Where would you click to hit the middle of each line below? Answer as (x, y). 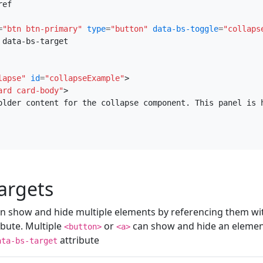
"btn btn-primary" (42, 29)
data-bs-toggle (186, 29)
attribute (78, 240)
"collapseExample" (85, 78)
